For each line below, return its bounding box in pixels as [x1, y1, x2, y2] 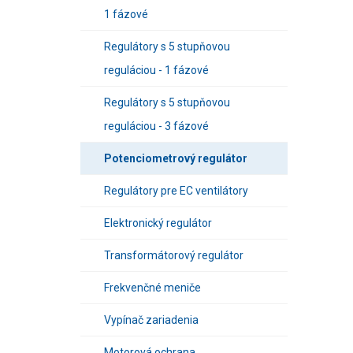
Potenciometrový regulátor [104, 152, 247, 165]
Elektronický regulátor [104, 217, 212, 229]
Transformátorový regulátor [104, 249, 243, 262]
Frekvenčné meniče [104, 281, 201, 294]
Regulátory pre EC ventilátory [104, 184, 248, 197]
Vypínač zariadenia [104, 314, 199, 326]
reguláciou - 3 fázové [104, 120, 209, 132]
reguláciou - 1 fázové [104, 64, 209, 76]
